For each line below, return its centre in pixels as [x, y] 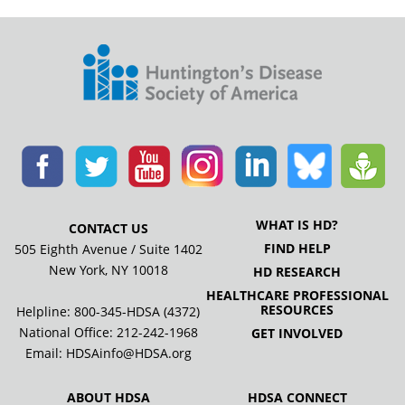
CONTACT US [108, 228]
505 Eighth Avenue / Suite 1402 [108, 249]
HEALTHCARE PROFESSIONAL [297, 295]
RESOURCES [297, 310]
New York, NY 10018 [108, 270]
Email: [45, 353]
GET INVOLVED [297, 333]
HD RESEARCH [297, 272]
